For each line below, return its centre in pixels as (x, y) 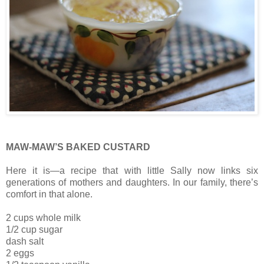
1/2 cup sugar (34, 230)
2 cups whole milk (43, 218)
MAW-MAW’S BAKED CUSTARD (78, 147)
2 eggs (20, 253)
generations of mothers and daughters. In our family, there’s (132, 183)
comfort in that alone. (49, 194)
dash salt (25, 242)
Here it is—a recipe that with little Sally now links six (132, 171)
